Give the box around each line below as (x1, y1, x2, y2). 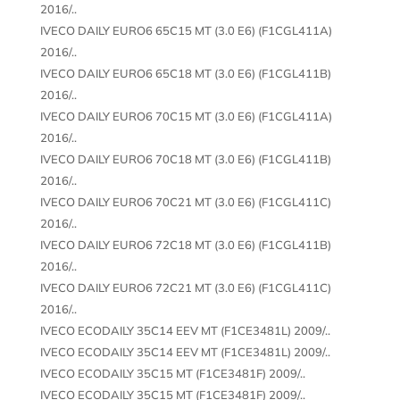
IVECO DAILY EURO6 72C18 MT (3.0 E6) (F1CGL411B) (39, 237, 331, 252)
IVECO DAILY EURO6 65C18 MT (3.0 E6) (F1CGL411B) (39, 65, 331, 80)
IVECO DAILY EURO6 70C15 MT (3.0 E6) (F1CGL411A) (39, 108, 332, 123)
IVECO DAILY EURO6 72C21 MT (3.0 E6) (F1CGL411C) (39, 279, 331, 295)
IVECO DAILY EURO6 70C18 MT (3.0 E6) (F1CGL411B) (39, 151, 331, 166)
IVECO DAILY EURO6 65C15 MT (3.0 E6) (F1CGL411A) (39, 22, 332, 37)
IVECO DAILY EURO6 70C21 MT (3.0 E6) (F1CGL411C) (39, 194, 331, 209)
